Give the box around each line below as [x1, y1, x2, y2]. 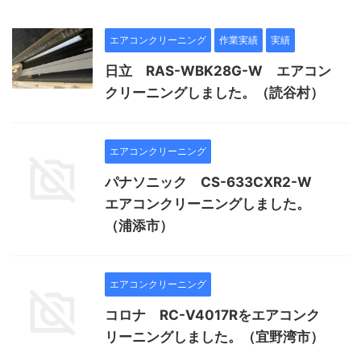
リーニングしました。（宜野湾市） [105, 329, 324, 345]
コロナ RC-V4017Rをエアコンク [105, 307, 320, 323]
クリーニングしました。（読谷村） [105, 85, 324, 101]
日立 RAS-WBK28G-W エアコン [105, 63, 331, 79]
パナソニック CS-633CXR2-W [105, 174, 326, 190]
